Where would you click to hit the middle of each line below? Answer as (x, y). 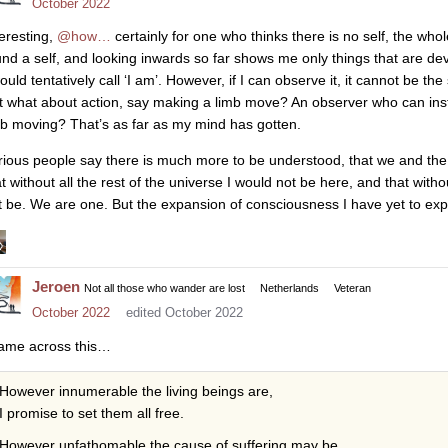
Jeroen (56, 287)
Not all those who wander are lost (164, 288)
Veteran (352, 288)
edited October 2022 (184, 313)
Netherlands (289, 288)
